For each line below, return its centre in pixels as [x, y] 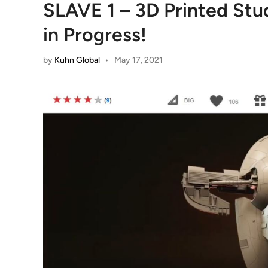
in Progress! [95, 34]
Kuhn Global [77, 60]
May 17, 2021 [138, 60]
